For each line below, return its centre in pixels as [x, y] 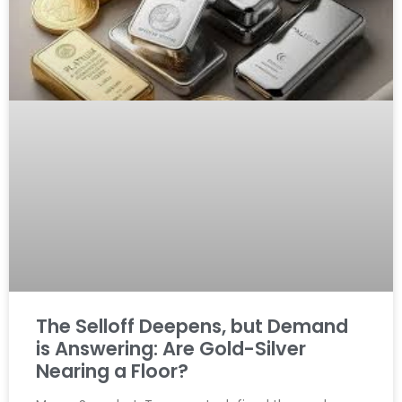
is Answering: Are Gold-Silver [171, 348]
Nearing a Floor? [112, 371]
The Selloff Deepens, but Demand [192, 326]
